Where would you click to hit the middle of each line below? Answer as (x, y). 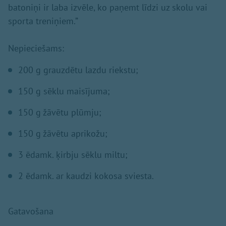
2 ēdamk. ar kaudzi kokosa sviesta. (86, 176)
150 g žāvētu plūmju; (60, 112)
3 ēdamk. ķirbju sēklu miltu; (73, 155)
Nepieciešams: (36, 48)
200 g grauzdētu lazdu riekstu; (78, 70)
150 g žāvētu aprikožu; (63, 134)
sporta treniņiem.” (43, 21)
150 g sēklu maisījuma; (64, 91)
